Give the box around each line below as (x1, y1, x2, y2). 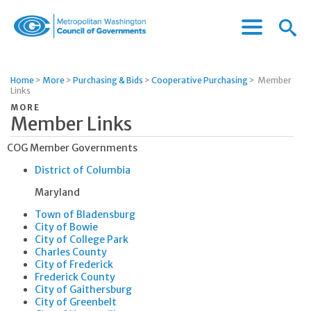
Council (13, 65, 51, 80)
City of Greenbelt (35, 296, 117, 308)
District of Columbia (35, 164, 131, 176)
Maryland (35, 186, 80, 199)
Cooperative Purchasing (151, 75, 248, 85)
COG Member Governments (7, 142, 137, 154)
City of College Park (35, 233, 128, 246)
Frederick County (35, 271, 115, 283)
